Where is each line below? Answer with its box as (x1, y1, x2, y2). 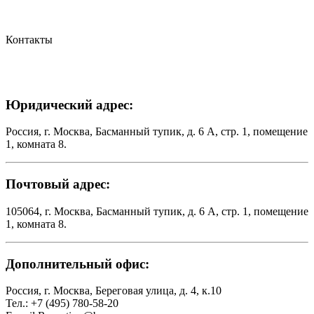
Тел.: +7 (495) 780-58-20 (6, 297, 118, 310)
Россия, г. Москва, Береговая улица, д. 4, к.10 (6, 285, 221, 297)
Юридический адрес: (6, 97, 133, 112)
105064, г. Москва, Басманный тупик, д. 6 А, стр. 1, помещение (6, 205, 308, 217)
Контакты (6, 34, 53, 46)
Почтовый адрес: (6, 177, 110, 192)
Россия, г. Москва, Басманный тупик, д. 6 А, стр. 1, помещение (6, 125, 308, 138)
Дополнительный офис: (6, 256, 149, 271)
